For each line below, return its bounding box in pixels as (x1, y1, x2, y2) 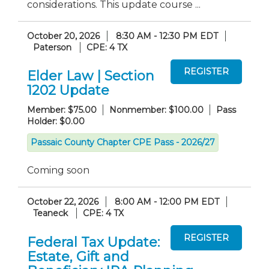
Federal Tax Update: (27, 234, 160, 250)
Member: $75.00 (27, 104, 97, 115)
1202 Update (27, 82, 109, 98)
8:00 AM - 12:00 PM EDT (115, 196, 219, 207)
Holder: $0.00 (27, 116, 85, 127)
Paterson (33, 41, 71, 53)
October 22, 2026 (27, 196, 98, 207)
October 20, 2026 (27, 30, 100, 41)
